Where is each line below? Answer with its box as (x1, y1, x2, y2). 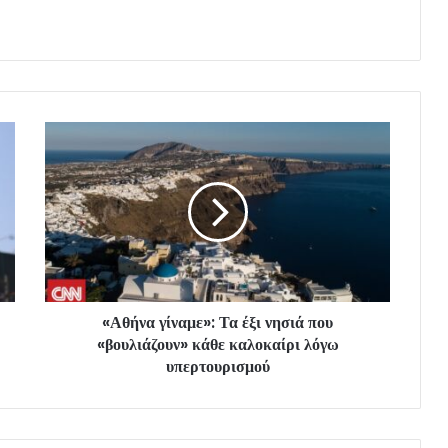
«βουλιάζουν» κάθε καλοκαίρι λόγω (96, 332, 339, 356)
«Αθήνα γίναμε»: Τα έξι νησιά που (102, 310, 333, 334)
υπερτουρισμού (165, 354, 270, 378)
